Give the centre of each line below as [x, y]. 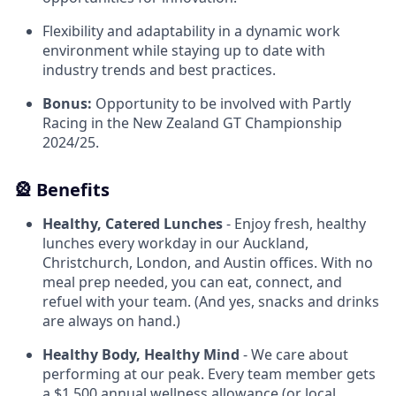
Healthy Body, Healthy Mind [141, 354]
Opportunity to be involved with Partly [221, 103]
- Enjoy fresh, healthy [294, 224]
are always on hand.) [111, 321]
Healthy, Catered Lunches [133, 224]
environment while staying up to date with [184, 50]
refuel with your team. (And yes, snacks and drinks [211, 301]
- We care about [294, 354]
